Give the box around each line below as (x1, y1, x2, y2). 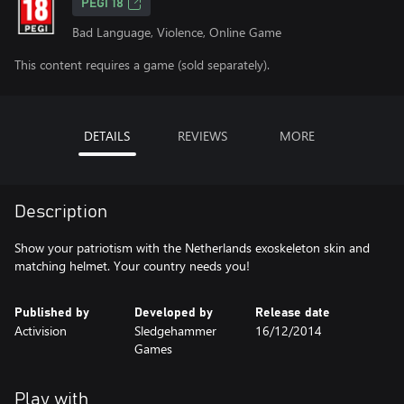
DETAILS (84, 127, 130, 144)
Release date (254, 307, 330, 319)
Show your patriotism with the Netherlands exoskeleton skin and (14, 239, 370, 256)
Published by (14, 307, 89, 319)
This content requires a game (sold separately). (14, 56, 270, 73)
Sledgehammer (134, 322, 217, 339)
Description (14, 203, 107, 221)
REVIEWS (177, 127, 227, 144)
